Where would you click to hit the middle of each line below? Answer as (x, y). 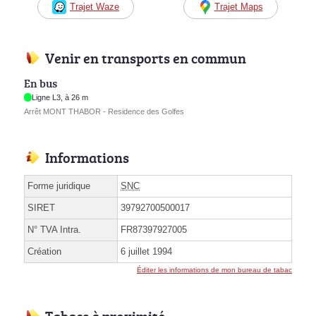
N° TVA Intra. (54, 230)
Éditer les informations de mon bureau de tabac (214, 270)
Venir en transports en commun (146, 57)
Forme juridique (59, 186)
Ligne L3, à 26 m (60, 98)
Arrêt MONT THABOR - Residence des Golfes (104, 112)
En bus (41, 84)
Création (44, 252)
